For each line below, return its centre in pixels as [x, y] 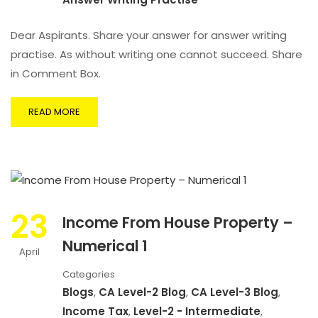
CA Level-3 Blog [235, 292]
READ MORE [54, 112]
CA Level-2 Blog [142, 292]
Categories [89, 275]
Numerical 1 [105, 246]
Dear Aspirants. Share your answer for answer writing [149, 35]
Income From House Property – [178, 223]
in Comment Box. [56, 73]
